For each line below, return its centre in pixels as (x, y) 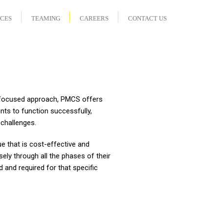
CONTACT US (147, 18)
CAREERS (94, 18)
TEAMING (46, 18)
